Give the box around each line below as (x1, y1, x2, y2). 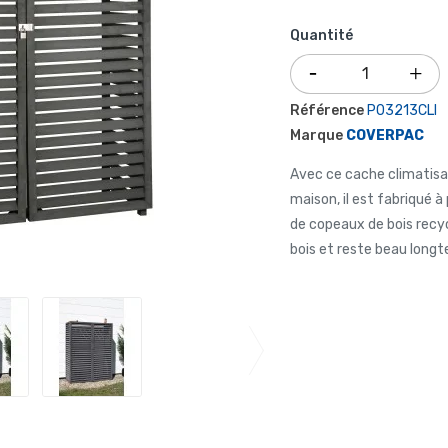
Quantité (290, 26, 353, 44)
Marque (290, 126, 343, 144)
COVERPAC (346, 126, 424, 144)
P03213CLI (367, 101, 437, 119)
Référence (290, 101, 364, 119)
